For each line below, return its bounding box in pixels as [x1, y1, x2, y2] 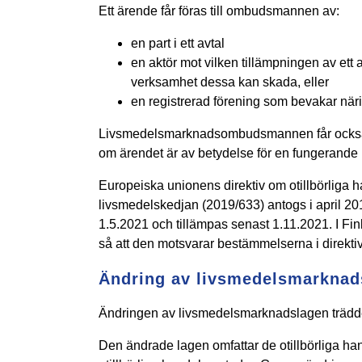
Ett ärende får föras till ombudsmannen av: [98, 4, 339, 19]
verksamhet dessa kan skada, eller [130, 75, 329, 90]
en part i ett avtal [130, 36, 225, 51]
